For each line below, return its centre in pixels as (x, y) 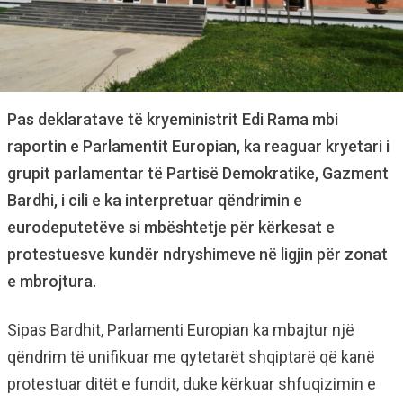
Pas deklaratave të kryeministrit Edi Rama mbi (173, 119)
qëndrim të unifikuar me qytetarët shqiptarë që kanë (191, 357)
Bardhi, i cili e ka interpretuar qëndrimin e (155, 200)
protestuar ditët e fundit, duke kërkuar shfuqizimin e (192, 384)
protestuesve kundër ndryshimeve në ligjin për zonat (197, 254)
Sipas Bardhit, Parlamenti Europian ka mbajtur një (181, 330)
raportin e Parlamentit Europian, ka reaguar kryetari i (198, 146)
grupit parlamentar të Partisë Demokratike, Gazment (198, 173)
